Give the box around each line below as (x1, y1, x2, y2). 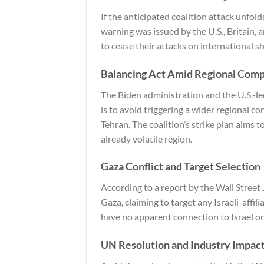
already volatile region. (101, 133, 192, 144)
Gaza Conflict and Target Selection (101, 160, 260, 173)
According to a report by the (101, 181, 216, 193)
